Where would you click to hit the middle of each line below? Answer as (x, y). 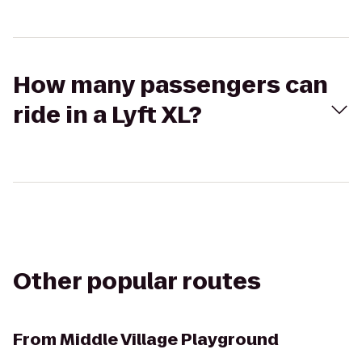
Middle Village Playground (169, 339)
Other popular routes (137, 282)
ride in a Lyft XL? (107, 115)
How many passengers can (170, 85)
